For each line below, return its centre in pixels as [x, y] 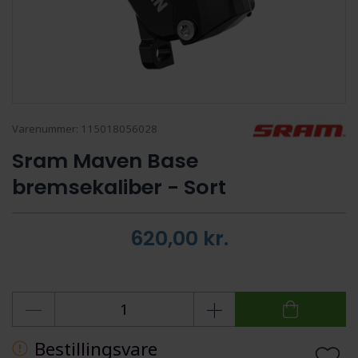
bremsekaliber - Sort [119, 187]
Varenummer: [46, 128]
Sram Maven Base [105, 160]
